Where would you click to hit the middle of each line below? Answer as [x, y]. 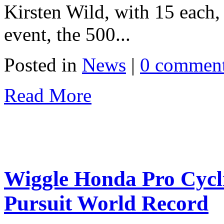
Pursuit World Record [106, 203]
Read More [48, 95]
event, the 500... [67, 34]
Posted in [43, 64]
